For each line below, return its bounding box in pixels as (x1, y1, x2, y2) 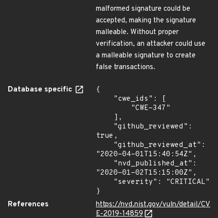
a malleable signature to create (96, 51, 196, 60)
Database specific (8, 85, 74, 94)
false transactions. (96, 63, 155, 72)
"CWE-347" (96, 104, 131, 113)
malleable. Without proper (96, 28, 179, 37)
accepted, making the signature (96, 16, 196, 25)
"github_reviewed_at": (96, 141, 113, 150)
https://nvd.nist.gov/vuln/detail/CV (96, 200, 210, 209)
